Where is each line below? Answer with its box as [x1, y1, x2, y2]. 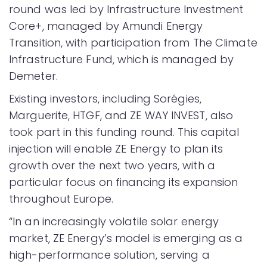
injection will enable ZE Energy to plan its [9, 141, 223, 156]
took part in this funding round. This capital [9, 124, 240, 139]
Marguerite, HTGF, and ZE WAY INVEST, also [9, 107, 234, 123]
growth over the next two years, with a [9, 157, 215, 173]
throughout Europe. [9, 191, 113, 206]
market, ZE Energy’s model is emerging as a [9, 230, 243, 246]
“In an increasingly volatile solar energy [9, 213, 219, 229]
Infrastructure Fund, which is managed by [9, 51, 234, 67]
